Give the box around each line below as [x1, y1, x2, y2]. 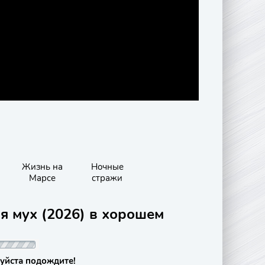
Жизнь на [21, 161, 63, 173]
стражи [92, 172, 122, 184]
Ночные [91, 161, 124, 173]
